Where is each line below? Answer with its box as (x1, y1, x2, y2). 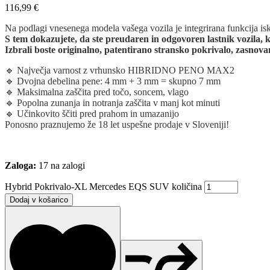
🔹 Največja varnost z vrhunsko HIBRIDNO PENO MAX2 (5, 64, 234, 75)
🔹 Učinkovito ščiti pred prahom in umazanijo (5, 108, 179, 119)
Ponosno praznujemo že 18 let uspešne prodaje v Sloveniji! (5, 119, 229, 130)
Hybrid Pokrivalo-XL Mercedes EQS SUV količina (5, 181, 202, 192)
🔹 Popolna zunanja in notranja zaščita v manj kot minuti (5, 97, 220, 108)
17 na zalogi (36, 160, 85, 171)
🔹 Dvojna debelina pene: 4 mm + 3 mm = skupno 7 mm (5, 75, 221, 86)
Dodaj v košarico (10, 195, 68, 204)
